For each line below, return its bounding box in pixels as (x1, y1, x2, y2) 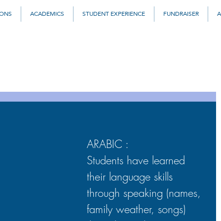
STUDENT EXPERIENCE (82, 8, 145, 19)
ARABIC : (87, 137, 132, 151)
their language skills (87, 169, 176, 184)
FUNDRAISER (163, 8, 199, 19)
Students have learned (87, 153, 188, 168)
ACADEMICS (30, 8, 64, 19)
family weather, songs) (87, 202, 189, 217)
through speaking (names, (87, 185, 204, 200)
